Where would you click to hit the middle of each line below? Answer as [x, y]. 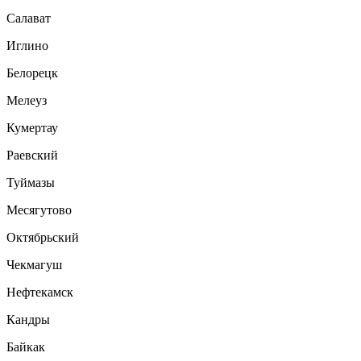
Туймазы [31, 182]
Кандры [28, 319]
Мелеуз [27, 100]
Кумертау [32, 127]
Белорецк [32, 73]
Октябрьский [43, 237]
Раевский [32, 155]
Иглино [27, 45]
